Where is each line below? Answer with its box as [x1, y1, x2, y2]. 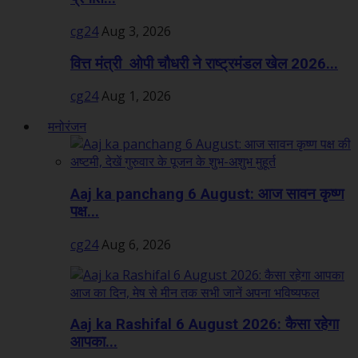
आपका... [70, 333, 117, 352]
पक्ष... [70, 203, 99, 221]
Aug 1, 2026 [101, 87, 171, 105]
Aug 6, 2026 [101, 235, 171, 253]
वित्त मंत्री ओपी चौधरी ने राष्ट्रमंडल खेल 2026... [70, 54, 338, 73]
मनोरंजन [48, 117, 86, 136]
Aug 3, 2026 [101, 22, 171, 40]
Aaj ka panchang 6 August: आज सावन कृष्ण [70, 185, 344, 204]
